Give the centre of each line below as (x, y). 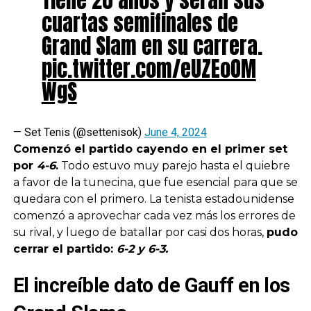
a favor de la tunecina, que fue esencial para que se (155, 182)
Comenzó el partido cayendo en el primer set (150, 149)
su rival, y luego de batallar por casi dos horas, (140, 232)
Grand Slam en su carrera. (152, 45)
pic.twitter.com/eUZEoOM (149, 68)
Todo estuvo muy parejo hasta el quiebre (174, 165)
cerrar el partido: (65, 249)
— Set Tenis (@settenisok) (78, 132)
